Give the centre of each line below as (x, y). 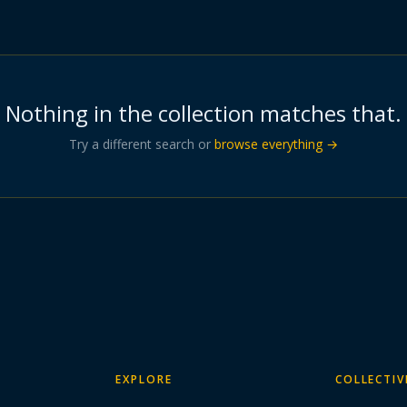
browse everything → (276, 144)
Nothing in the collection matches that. (203, 113)
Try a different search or (140, 144)
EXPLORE (144, 379)
